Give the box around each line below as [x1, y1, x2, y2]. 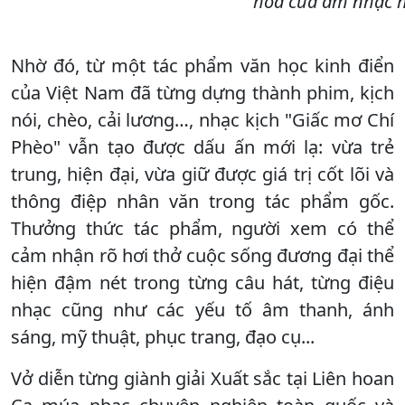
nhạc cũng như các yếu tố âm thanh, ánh [11, 297, 394, 322]
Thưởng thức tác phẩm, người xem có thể [11, 215, 394, 240]
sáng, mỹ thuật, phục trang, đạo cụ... [11, 324, 315, 349]
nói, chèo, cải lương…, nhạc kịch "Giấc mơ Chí [11, 107, 394, 132]
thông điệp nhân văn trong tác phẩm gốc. [11, 188, 394, 213]
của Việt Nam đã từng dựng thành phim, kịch [11, 80, 394, 105]
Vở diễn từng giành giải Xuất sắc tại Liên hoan [11, 365, 394, 391]
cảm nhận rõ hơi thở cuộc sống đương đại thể [11, 242, 394, 268]
